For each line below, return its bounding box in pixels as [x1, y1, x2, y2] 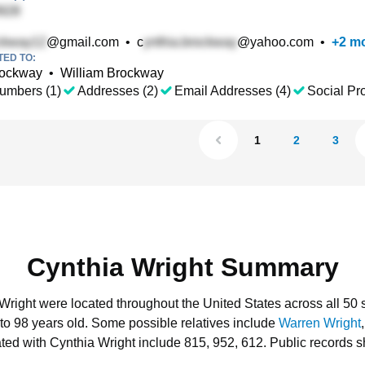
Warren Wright [279, 316, 361, 330]
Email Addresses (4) [174, 84, 291, 98]
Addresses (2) [77, 84, 158, 98]
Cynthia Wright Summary [26, 253, 339, 282]
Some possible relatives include [91, 316, 279, 330]
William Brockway [60, 66, 164, 80]
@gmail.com [46, 35, 119, 49]
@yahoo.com [237, 35, 314, 49]
